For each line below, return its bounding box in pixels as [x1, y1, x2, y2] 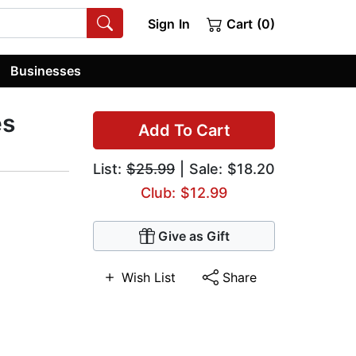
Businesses [10, 62, 82, 79]
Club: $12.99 [141, 184, 227, 202]
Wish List [122, 269, 176, 286]
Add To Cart [137, 121, 230, 141]
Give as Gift [157, 228, 230, 245]
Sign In [147, 16, 190, 32]
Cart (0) [222, 16, 275, 32]
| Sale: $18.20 [175, 161, 275, 178]
